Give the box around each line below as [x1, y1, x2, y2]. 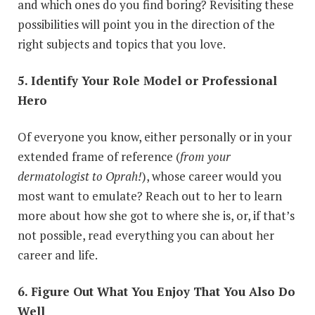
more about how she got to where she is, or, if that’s [18, 207, 295, 224]
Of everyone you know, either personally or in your [18, 128, 292, 145]
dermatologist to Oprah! [18, 167, 142, 184]
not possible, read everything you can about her [18, 226, 274, 243]
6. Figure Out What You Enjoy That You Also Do [18, 283, 295, 300]
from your [180, 148, 231, 165]
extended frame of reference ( [18, 148, 180, 165]
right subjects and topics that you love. [18, 35, 226, 52]
